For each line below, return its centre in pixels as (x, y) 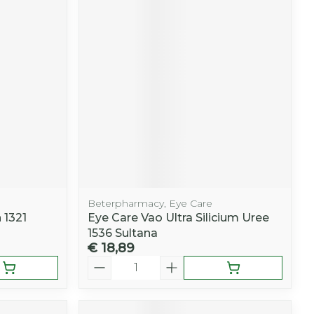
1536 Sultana (123, 233)
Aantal (106, 261)
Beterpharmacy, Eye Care (150, 203)
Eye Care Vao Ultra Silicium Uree (179, 217)
